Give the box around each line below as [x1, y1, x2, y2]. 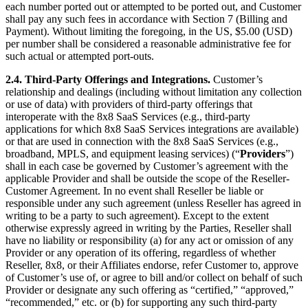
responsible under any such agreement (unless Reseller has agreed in [5, 197, 301, 210]
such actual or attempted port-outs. [5, 50, 154, 63]
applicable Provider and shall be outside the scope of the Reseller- [5, 173, 289, 185]
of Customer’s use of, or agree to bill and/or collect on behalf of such [5, 272, 302, 284]
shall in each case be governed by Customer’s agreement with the [5, 160, 288, 173]
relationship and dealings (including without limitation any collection [5, 86, 302, 98]
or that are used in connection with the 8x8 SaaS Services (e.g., [5, 135, 278, 148]
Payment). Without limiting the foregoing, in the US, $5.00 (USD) [5, 25, 292, 38]
